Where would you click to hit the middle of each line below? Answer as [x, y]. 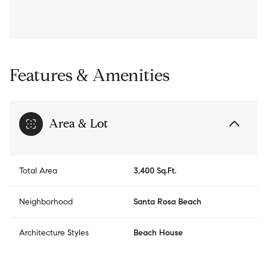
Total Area [38, 171]
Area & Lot [78, 124]
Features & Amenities [90, 76]
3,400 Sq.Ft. [155, 171]
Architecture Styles [54, 233]
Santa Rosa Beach [167, 202]
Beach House [158, 233]
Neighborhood [46, 202]
